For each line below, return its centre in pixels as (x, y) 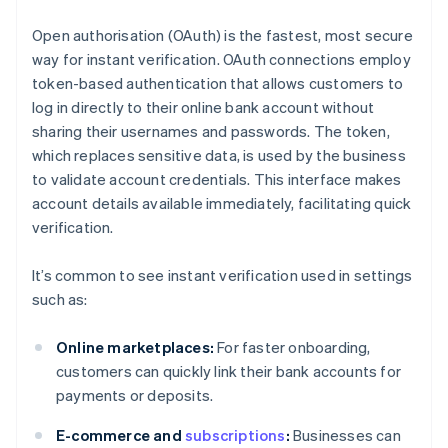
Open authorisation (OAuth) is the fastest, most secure (222, 35)
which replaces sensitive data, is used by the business (219, 155)
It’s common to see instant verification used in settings (222, 275)
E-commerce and (120, 435)
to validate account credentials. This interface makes (217, 179)
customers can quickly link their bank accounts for (229, 371)
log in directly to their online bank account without (203, 107)
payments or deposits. (135, 395)
